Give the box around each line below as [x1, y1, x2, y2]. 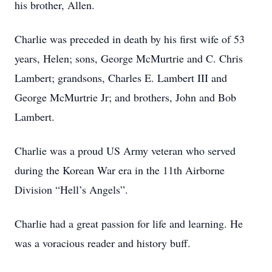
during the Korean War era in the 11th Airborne [15, 163, 225, 177]
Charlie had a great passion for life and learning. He [15, 216, 243, 231]
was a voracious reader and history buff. [15, 236, 194, 250]
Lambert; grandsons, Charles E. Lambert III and [15, 70, 227, 85]
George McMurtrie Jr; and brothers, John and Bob [15, 90, 236, 104]
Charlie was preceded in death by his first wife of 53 [15, 32, 245, 46]
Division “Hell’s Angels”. [15, 182, 132, 197]
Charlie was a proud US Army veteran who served [15, 143, 236, 158]
